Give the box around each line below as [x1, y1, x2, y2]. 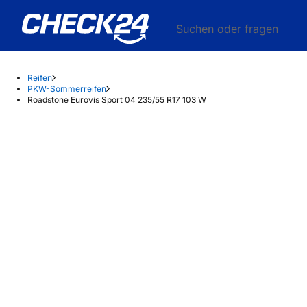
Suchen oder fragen [176, 22, 278, 36]
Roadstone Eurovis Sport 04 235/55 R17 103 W [27, 95, 206, 105]
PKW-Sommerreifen [27, 84, 106, 94]
